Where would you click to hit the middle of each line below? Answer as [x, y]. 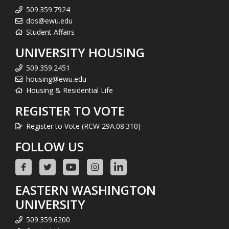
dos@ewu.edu [49, 20]
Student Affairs [50, 32]
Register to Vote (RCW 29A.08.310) [83, 126]
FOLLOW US [50, 146]
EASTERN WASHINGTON [86, 190]
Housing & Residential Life [70, 90]
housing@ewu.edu [56, 79]
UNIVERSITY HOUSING [80, 52]
